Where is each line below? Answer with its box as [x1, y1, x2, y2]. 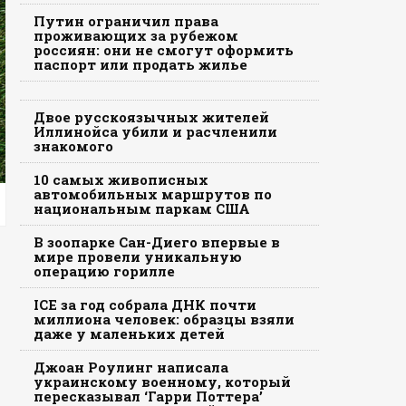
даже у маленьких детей [33, 324, 225, 343]
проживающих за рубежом [33, 26, 238, 44]
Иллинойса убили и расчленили [33, 122, 277, 140]
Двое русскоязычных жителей [33, 108, 269, 126]
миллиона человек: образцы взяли [33, 310, 295, 328]
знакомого [33, 137, 113, 155]
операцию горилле [33, 262, 175, 280]
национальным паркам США [33, 199, 250, 217]
